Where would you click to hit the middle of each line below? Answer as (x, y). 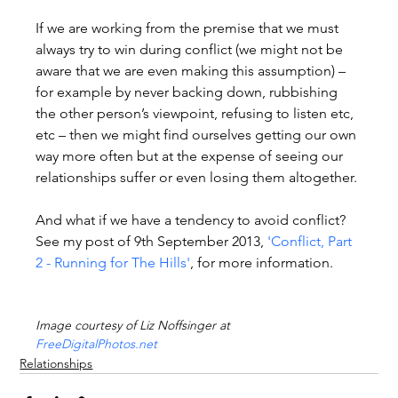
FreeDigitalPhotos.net (97, 343)
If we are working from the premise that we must (189, 28)
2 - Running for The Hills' (113, 262)
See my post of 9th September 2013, (152, 241)
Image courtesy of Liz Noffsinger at (135, 325)
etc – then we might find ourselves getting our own (198, 134)
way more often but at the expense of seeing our (191, 155)
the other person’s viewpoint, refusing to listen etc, (197, 113)
